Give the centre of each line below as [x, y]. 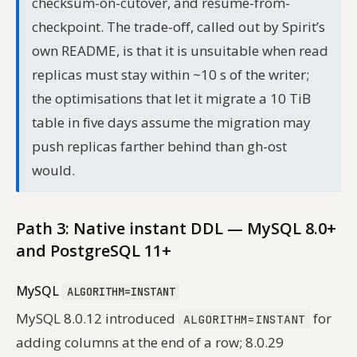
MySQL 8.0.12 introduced [97, 318]
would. [53, 170]
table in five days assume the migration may [171, 122]
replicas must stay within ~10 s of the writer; [171, 74]
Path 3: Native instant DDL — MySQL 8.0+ [176, 228]
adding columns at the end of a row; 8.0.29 [150, 342]
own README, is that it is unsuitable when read [180, 50]
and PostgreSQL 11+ [94, 250]
